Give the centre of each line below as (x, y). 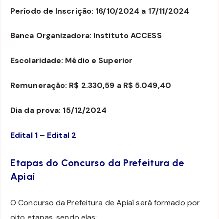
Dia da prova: (36, 110)
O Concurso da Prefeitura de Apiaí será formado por (105, 203)
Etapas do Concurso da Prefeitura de (97, 163)
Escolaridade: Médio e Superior (71, 61)
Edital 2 (62, 135)
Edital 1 (24, 135)
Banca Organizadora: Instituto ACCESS (86, 36)
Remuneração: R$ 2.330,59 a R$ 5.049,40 (91, 86)
